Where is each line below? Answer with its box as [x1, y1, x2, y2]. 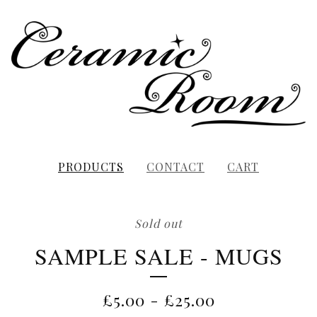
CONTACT [146, 159, 204, 175]
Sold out [134, 216, 183, 231]
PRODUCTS [58, 159, 124, 175]
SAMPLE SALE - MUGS [34, 241, 283, 272]
